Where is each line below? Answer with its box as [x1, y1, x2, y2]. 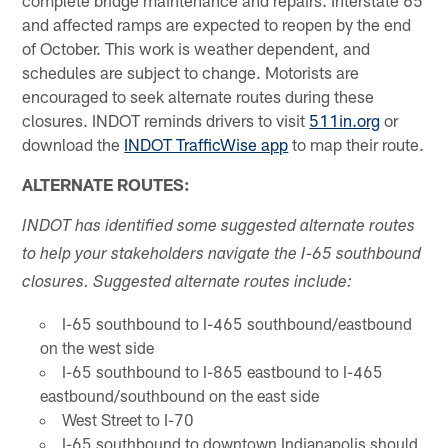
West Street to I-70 [61, 410, 194, 430]
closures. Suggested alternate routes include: [22, 275, 353, 293]
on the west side [39, 338, 154, 358]
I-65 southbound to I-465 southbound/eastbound [61, 314, 412, 334]
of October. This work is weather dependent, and [22, 38, 371, 59]
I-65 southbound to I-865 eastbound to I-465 [61, 362, 383, 382]
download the [22, 134, 125, 155]
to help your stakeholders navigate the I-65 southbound [22, 247, 422, 265]
